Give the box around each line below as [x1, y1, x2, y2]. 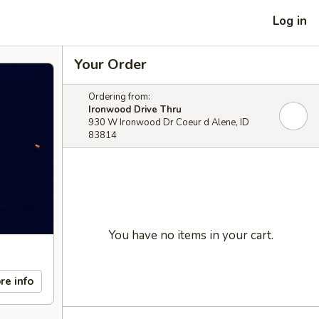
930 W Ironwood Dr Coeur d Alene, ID [88, 116, 249, 129]
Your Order [74, 55, 147, 74]
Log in [273, 12, 307, 29]
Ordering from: [88, 90, 150, 103]
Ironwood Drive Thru [88, 103, 182, 116]
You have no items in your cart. [108, 227, 273, 244]
